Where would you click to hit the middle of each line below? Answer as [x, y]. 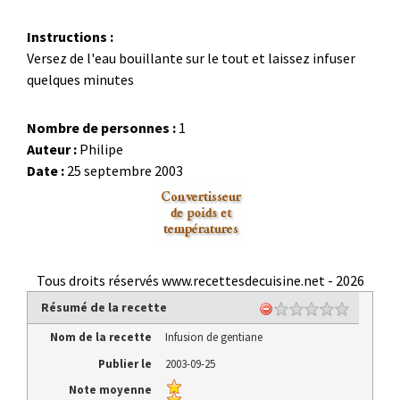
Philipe [101, 149]
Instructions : [70, 37]
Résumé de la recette [104, 307]
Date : [46, 171]
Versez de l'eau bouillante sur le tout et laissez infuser [191, 58]
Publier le [125, 363]
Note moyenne [110, 390]
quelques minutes [80, 79]
